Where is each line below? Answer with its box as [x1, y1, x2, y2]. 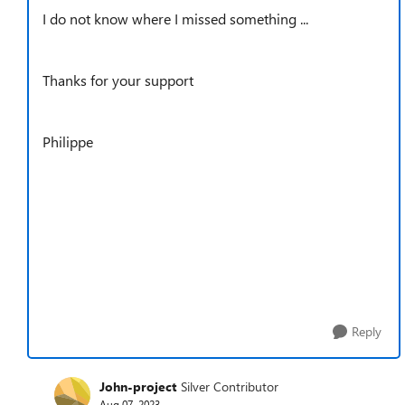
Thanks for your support [42, 70, 193, 89]
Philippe [42, 131, 93, 151]
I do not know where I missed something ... [42, 8, 308, 28]
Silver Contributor [181, 378, 278, 396]
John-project [99, 378, 176, 396]
